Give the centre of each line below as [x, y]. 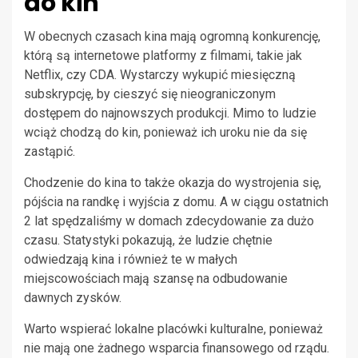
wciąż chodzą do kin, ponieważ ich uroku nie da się [165, 132]
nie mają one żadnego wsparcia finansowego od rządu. [177, 348]
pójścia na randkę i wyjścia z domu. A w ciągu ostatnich [176, 201]
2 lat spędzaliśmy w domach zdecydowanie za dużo [169, 221]
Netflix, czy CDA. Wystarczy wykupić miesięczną [160, 74]
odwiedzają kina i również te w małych [131, 259]
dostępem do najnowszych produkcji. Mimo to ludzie [170, 113]
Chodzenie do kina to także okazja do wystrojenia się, [173, 182]
